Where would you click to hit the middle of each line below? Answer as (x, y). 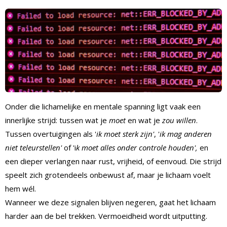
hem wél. (21, 188)
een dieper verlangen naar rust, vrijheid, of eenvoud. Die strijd (113, 161)
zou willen (179, 120)
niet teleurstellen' (33, 147)
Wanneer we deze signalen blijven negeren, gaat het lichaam (110, 202)
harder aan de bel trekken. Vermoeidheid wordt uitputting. (106, 216)
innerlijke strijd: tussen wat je (57, 120)
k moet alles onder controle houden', (138, 147)
